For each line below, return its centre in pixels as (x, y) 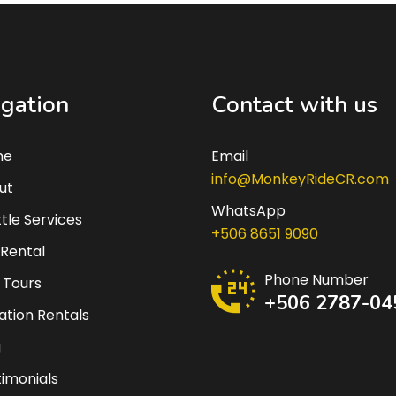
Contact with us (294, 104)
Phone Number (316, 279)
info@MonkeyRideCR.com (300, 179)
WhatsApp (248, 210)
